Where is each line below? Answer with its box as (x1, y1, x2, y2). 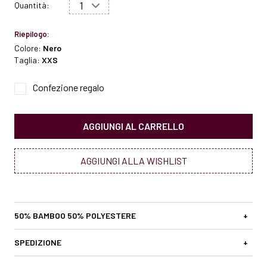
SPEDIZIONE (14, 237, 61, 247)
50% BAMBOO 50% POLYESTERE (14, 210, 136, 221)
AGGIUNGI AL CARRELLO (83, 120, 184, 132)
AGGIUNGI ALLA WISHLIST (80, 154, 187, 166)
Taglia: (14, 54, 42, 65)
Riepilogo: (14, 29, 49, 39)
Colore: (14, 42, 43, 53)
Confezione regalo (33, 81, 104, 93)
